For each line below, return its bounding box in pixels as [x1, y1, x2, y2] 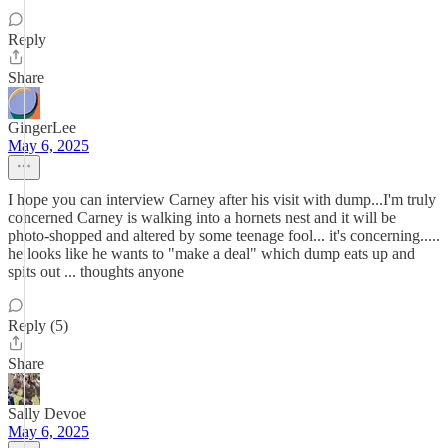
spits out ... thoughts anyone [8, 263, 184, 280]
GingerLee [8, 119, 76, 136]
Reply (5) [8, 317, 68, 334]
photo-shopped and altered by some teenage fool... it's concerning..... [8, 227, 440, 244]
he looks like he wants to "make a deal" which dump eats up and [8, 245, 415, 262]
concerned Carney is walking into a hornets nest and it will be [8, 209, 396, 226]
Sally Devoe [8, 405, 86, 422]
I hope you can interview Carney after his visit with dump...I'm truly [8, 191, 436, 208]
